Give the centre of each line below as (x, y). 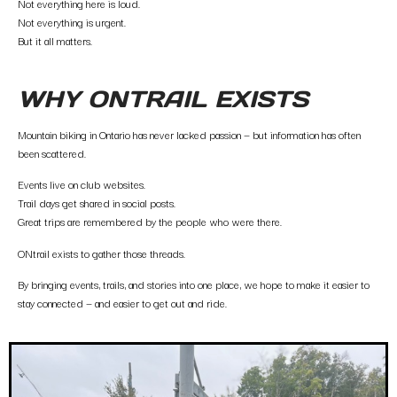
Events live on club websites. (82, 184)
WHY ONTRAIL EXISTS (163, 98)
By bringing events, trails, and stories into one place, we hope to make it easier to (194, 284)
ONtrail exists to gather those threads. (101, 253)
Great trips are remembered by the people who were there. (150, 222)
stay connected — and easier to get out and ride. (122, 302)
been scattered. (52, 152)
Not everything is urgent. (72, 22)
